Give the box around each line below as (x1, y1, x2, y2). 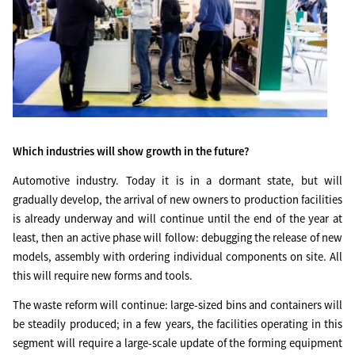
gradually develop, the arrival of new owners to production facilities (13, 193, 342, 207)
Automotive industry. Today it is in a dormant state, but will (13, 174, 342, 188)
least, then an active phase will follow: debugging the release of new (13, 231, 342, 245)
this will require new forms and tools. (13, 269, 193, 283)
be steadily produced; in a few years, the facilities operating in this (13, 317, 342, 331)
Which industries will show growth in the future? (13, 144, 250, 158)
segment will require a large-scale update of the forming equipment (13, 336, 342, 350)
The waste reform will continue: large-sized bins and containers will (13, 298, 342, 312)
